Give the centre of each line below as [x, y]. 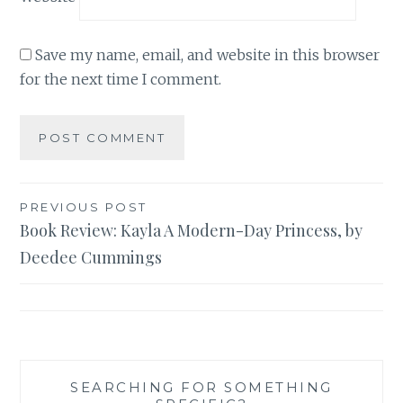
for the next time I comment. [121, 80]
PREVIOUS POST [84, 206]
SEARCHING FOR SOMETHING [201, 387]
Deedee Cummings [91, 257]
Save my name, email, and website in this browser [208, 55]
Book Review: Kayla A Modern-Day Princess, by [192, 230]
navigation [79, 244]
